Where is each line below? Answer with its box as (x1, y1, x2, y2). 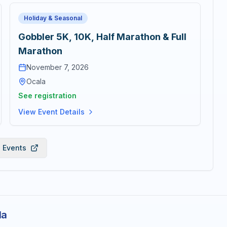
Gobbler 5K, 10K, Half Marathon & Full (18, 31, 186, 42)
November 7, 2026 (26, 63, 89, 71)
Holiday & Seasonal (23, 14, 82, 22)
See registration (18, 91, 77, 100)
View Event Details (18, 107, 85, 116)
